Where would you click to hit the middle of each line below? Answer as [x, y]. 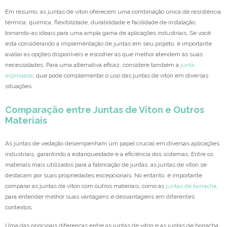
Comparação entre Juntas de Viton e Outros [105, 110]
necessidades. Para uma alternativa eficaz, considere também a [93, 65]
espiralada [19, 76]
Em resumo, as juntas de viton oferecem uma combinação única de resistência [113, 12]
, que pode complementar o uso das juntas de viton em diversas [121, 76]
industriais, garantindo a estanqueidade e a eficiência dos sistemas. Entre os [109, 154]
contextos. [19, 207]
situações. [19, 86]
